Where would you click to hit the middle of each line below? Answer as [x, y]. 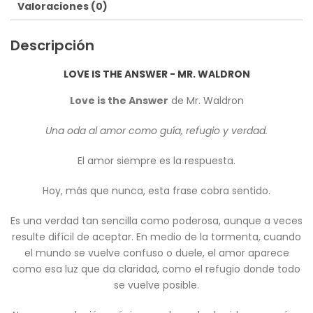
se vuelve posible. [156, 285]
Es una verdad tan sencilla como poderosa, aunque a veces [156, 220]
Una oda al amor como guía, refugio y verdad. [156, 130]
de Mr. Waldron [206, 100]
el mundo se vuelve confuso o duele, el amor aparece [156, 253]
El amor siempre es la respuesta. [156, 160]
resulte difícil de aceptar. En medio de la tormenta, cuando [156, 236]
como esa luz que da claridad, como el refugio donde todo [156, 269]
